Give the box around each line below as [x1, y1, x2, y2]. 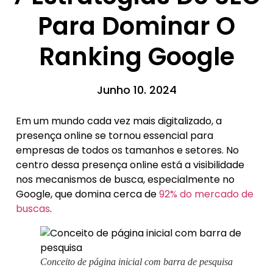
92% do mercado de [159, 186, 253, 201]
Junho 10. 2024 [96, 82, 177, 97]
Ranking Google [38, 39, 235, 74]
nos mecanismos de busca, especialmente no [16, 172, 235, 186]
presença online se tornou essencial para [16, 128, 213, 143]
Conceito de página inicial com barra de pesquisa [40, 256, 233, 267]
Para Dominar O [38, 9, 235, 43]
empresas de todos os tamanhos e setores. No [16, 143, 239, 157]
